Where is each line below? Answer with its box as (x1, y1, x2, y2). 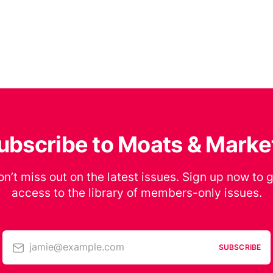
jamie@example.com (29, 241, 124, 253)
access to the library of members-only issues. (11, 185, 262, 200)
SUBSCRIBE (218, 243, 261, 252)
